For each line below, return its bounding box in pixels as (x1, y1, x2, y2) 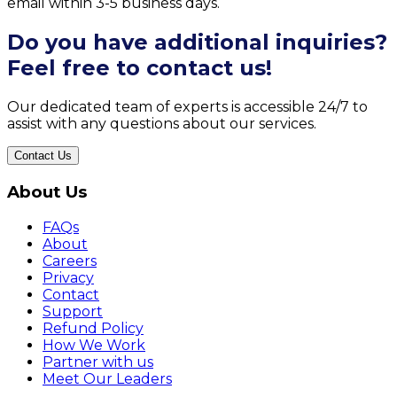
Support (43, 302, 103, 320)
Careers (43, 252, 97, 269)
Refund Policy (43, 319, 144, 337)
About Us (7, 181, 87, 202)
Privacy (43, 269, 94, 286)
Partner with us (43, 353, 153, 370)
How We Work (43, 336, 145, 354)
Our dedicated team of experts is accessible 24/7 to (7, 98, 368, 116)
